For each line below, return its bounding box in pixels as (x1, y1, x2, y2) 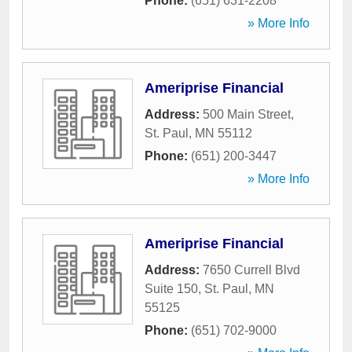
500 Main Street (203, 108, 291, 121)
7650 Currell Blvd (203, 263, 300, 277)
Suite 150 (145, 282, 198, 295)
